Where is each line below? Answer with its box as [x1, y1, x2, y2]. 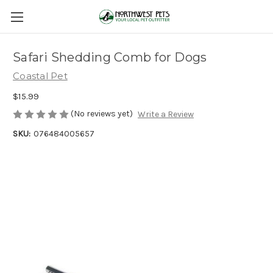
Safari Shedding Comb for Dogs [13, 50, 207, 65]
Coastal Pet [13, 70, 68, 82]
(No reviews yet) [71, 108, 133, 119]
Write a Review [137, 109, 194, 120]
